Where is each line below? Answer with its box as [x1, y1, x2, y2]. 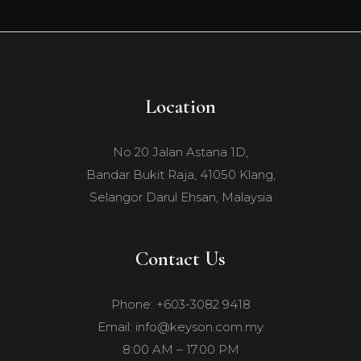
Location [145, 93, 216, 118]
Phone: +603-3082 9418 [110, 296, 251, 312]
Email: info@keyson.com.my [98, 318, 263, 334]
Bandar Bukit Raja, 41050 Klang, [85, 166, 276, 182]
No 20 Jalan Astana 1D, [113, 143, 248, 160]
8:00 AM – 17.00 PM [122, 341, 239, 357]
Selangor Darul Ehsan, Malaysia [89, 189, 272, 205]
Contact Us [135, 246, 226, 271]
